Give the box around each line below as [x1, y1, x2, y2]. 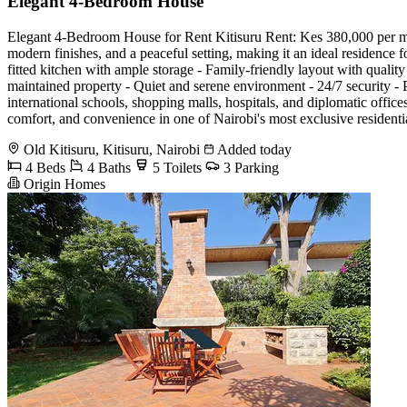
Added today [214, 141, 292, 157]
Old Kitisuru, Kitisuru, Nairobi [24, 141, 200, 157]
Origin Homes [20, 175, 105, 192]
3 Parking [220, 159, 279, 175]
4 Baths [84, 159, 131, 175]
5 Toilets [149, 159, 202, 175]
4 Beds [22, 159, 65, 175]
